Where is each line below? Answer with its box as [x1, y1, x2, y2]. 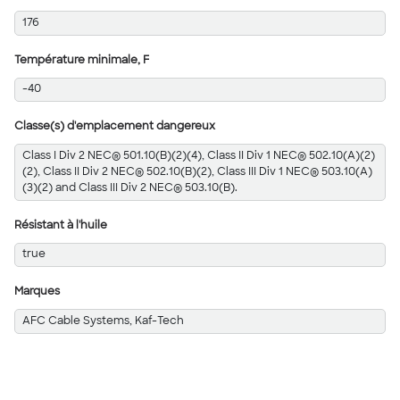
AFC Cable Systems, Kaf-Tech [21, 315, 184, 327]
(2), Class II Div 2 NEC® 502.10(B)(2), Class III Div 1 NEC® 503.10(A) [21, 166, 372, 178]
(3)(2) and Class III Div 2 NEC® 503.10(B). [21, 182, 237, 194]
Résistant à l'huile [14, 220, 107, 231]
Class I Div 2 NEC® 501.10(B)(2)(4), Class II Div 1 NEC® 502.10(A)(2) [21, 150, 375, 162]
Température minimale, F [14, 54, 149, 66]
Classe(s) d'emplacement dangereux [14, 121, 215, 132]
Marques [14, 287, 60, 297]
